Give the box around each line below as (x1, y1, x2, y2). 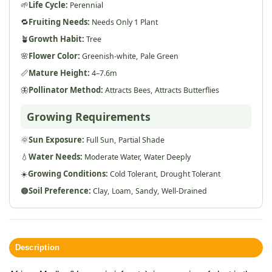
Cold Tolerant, (110, 169, 158, 180)
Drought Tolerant (160, 169, 220, 180)
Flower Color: (29, 50, 80, 62)
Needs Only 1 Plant (92, 17, 158, 28)
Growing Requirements (27, 109, 151, 124)
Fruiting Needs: (29, 16, 90, 28)
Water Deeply (144, 152, 191, 163)
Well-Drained (161, 186, 207, 197)
